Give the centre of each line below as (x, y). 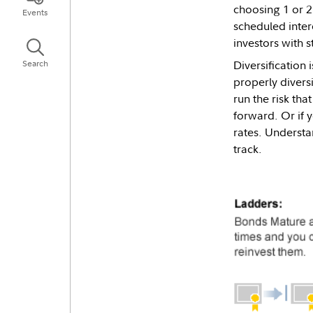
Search (35, 64)
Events (35, 12)
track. (247, 149)
